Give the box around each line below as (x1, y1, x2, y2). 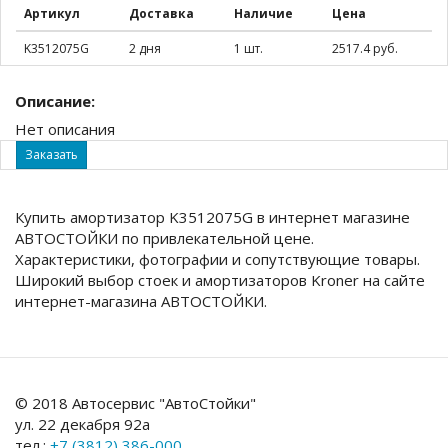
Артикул (24, 5, 80, 23)
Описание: (15, 90, 95, 111)
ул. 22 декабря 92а (15, 413, 150, 434)
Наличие (234, 5, 293, 23)
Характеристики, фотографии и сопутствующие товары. (15, 248, 420, 269)
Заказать (25, 146, 78, 163)
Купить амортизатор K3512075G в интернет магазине (15, 206, 410, 227)
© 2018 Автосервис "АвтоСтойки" (15, 392, 256, 413)
